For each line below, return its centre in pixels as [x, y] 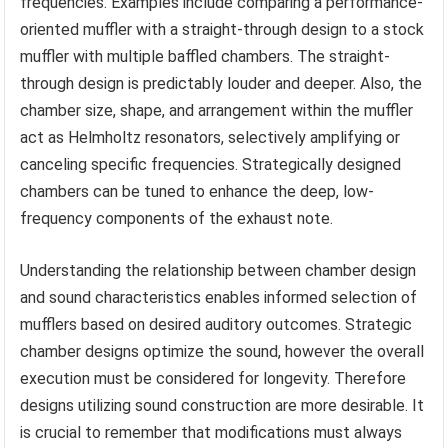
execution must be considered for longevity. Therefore [213, 378]
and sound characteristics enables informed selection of [219, 297]
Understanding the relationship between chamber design [218, 270]
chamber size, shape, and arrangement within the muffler [217, 110]
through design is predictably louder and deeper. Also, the [221, 83]
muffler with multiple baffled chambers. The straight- [205, 56]
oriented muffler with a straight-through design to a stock [222, 29]
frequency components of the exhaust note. [177, 218]
